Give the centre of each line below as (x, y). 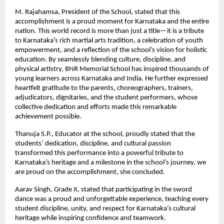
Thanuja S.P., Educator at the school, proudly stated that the (105, 134)
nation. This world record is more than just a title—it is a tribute (109, 31)
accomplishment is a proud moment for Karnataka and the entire (112, 21)
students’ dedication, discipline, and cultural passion (93, 143)
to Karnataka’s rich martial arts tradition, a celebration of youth (109, 40)
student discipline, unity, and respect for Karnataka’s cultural (105, 208)
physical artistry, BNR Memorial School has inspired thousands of (112, 69)
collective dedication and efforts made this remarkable (96, 107)
